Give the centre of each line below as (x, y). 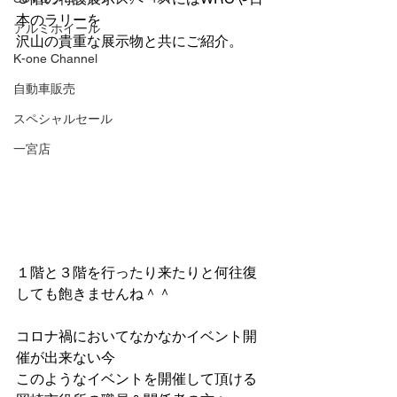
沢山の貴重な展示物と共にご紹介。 (129, 41)
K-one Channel (55, 58)
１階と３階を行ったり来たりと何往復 (136, 273)
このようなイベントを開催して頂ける (136, 379)
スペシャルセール (63, 119)
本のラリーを (58, 20)
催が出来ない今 (66, 358)
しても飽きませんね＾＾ (94, 294)
